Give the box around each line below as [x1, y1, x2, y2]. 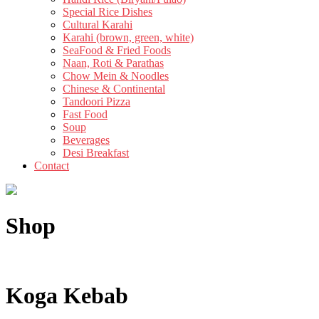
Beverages [63, 133, 110, 146]
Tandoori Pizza [63, 95, 130, 108]
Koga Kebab [6, 282, 128, 308]
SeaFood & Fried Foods [63, 43, 171, 56]
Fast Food [63, 108, 108, 120]
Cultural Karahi [63, 18, 132, 31]
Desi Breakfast [63, 146, 129, 159]
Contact [34, 159, 69, 172]
